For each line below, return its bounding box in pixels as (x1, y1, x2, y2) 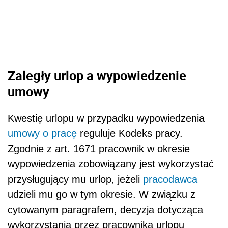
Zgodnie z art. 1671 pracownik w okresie (8, 142, 190, 154)
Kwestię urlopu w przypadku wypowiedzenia (8, 112, 205, 124)
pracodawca (143, 173, 197, 185)
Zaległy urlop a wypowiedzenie (8, 67, 186, 84)
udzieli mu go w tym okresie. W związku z (8, 188, 195, 200)
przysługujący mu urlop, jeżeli (8, 173, 143, 185)
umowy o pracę (8, 127, 77, 139)
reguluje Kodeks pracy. (77, 127, 183, 139)
